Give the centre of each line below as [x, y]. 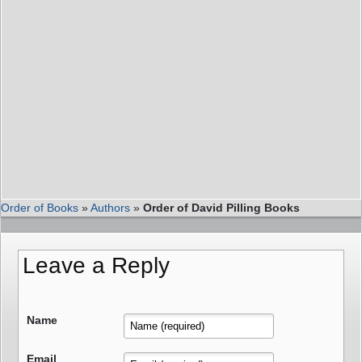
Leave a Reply [96, 266]
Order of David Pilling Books [221, 208]
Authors [110, 208]
